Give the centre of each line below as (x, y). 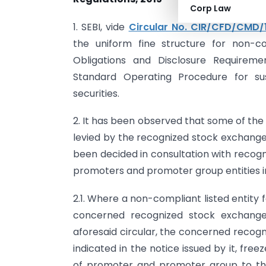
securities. (96, 93)
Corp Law (210, 8)
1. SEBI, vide (101, 27)
